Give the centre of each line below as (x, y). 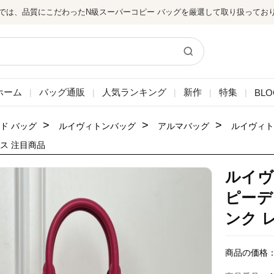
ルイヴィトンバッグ (97, 126)
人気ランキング (134, 92)
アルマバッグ (183, 126)
